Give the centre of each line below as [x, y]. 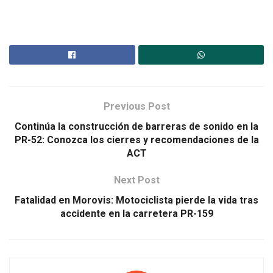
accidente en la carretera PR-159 [136, 214]
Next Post [136, 180]
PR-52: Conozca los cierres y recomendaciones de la [136, 140]
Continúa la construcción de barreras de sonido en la [136, 127]
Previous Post [136, 107]
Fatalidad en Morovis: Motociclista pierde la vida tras [136, 200]
